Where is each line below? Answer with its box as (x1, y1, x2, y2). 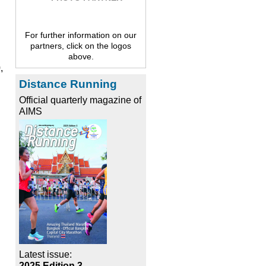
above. (68, 52, 94, 62)
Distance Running (19, 78, 117, 91)
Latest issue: (19, 249, 72, 260)
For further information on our (25, 30, 137, 40)
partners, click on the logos (30, 41, 131, 51)
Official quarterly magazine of (19, 95, 141, 106)
